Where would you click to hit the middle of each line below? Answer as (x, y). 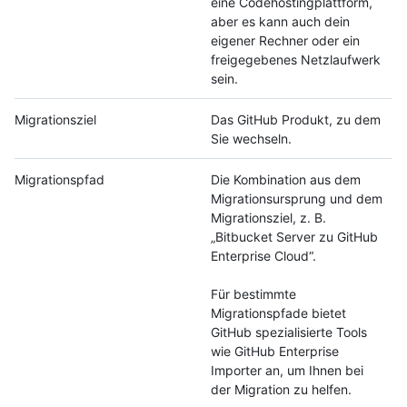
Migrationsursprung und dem (297, 199)
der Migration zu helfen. (281, 390)
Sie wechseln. (251, 139)
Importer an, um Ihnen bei (287, 371)
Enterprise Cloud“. (263, 256)
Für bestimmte (253, 294)
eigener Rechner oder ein (285, 41)
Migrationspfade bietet (278, 313)
